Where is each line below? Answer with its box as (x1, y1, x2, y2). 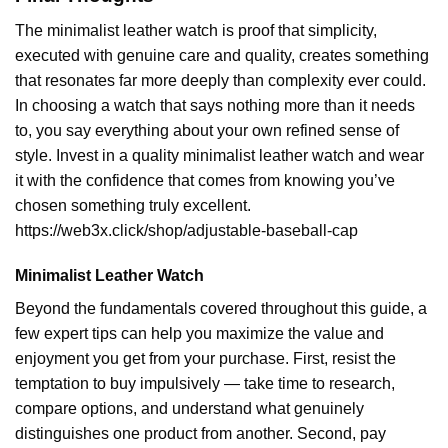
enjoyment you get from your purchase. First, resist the (15, 350, 396, 368)
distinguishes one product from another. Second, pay (15, 425, 386, 443)
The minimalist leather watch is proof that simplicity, (15, 21, 377, 39)
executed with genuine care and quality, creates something (15, 46, 429, 64)
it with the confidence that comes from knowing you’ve (15, 171, 395, 189)
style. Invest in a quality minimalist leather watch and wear (15, 146, 424, 164)
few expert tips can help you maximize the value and (15, 325, 384, 343)
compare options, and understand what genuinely (15, 400, 364, 418)
